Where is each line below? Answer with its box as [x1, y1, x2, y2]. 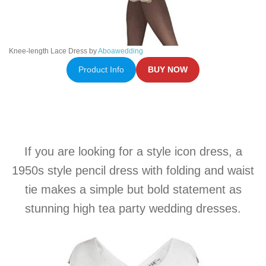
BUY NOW [148, 65, 188, 74]
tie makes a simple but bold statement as [24, 182, 242, 196]
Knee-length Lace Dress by [9, 46, 98, 55]
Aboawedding [98, 46, 143, 55]
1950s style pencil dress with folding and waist [12, 163, 254, 177]
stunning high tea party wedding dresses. [25, 201, 241, 215]
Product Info [78, 65, 124, 74]
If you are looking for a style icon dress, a [24, 144, 242, 158]
